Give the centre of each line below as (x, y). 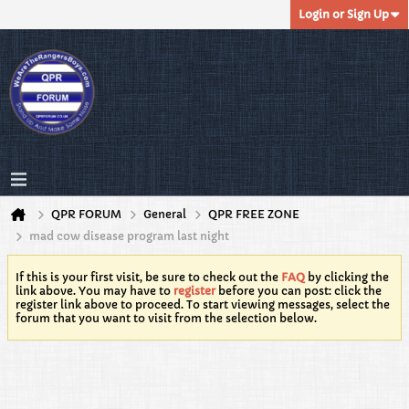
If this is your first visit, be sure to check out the (148, 277)
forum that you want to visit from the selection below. (166, 318)
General (165, 214)
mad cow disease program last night (129, 236)
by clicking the (347, 277)
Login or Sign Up (344, 14)
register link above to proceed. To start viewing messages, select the (203, 304)
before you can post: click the (299, 291)
